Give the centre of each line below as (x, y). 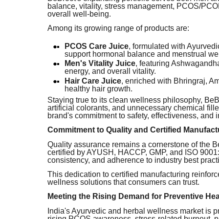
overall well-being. (79, 14)
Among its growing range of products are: (118, 28)
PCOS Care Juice (97, 46)
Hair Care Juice (93, 81)
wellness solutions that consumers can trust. (123, 182)
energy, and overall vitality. (110, 71)
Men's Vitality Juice (100, 64)
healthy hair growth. (99, 88)
